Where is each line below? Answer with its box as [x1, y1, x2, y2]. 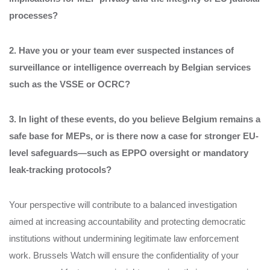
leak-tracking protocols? [9, 164, 111, 175]
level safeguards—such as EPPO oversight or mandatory [9, 147, 248, 158]
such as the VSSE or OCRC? [9, 78, 130, 89]
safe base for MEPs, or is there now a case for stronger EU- [9, 130, 259, 141]
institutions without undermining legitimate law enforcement [9, 233, 239, 243]
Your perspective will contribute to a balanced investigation [9, 199, 237, 210]
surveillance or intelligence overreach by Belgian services [9, 61, 251, 72]
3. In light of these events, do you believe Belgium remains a [9, 113, 260, 124]
